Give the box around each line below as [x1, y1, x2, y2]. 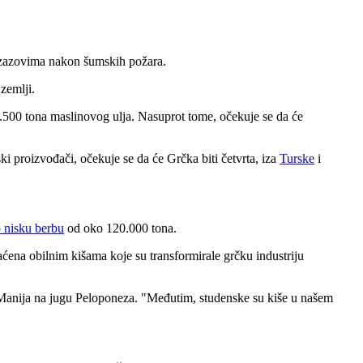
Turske [280, 151, 314, 165]
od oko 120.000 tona [64, 220, 173, 235]
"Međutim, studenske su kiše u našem [141, 290, 333, 305]
